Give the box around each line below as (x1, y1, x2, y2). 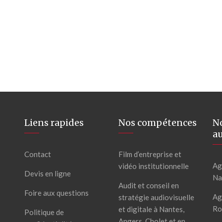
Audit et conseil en (118, 181, 179, 190)
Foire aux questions (24, 188, 89, 197)
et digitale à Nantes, (118, 205, 184, 214)
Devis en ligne (24, 169, 71, 178)
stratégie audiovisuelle (118, 193, 194, 202)
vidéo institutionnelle (118, 162, 189, 170)
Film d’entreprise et (118, 150, 181, 159)
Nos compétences (118, 117, 197, 128)
